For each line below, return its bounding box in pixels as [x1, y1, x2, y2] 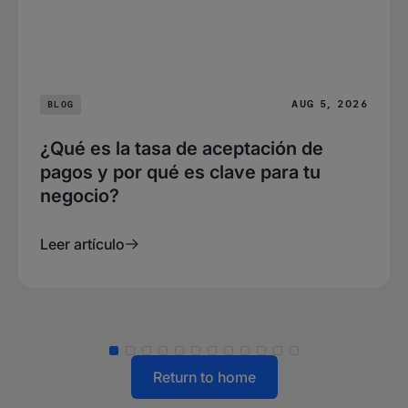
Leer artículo [40, 234, 125, 253]
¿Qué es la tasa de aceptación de [40, 137, 323, 159]
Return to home [152, 367, 256, 386]
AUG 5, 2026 [291, 98, 368, 110]
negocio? [40, 184, 119, 207]
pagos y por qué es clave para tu [40, 160, 321, 183]
